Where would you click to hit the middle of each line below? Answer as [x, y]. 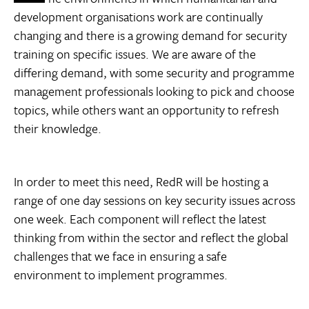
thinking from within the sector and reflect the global [151, 237]
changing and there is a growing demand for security [150, 35]
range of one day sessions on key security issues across [154, 200]
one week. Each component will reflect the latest [140, 218]
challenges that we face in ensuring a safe [120, 256]
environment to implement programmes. [121, 274]
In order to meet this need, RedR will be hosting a [141, 181]
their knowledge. [58, 128]
